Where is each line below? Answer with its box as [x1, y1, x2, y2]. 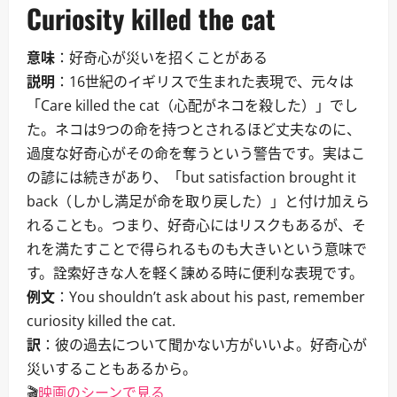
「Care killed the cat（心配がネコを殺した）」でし [27, 96, 358, 115]
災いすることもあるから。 [27, 359, 197, 378]
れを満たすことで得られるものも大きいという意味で [27, 239, 367, 259]
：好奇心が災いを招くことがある [55, 48, 268, 67]
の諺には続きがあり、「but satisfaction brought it [27, 167, 356, 187]
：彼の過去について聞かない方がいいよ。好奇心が [41, 335, 367, 354]
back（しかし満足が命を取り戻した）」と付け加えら [27, 191, 370, 211]
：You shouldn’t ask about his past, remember [55, 287, 365, 307]
